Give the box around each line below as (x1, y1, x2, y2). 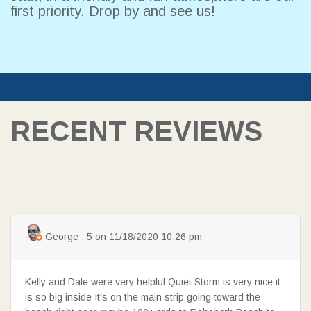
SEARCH (44, 142, 105, 157)
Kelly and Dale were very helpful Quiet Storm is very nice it (25, 276, 280, 288)
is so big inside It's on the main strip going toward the (25, 292, 260, 303)
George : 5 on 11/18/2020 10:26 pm (42, 231, 202, 243)
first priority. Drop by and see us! (10, 3, 219, 19)
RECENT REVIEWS (10, 116, 262, 147)
